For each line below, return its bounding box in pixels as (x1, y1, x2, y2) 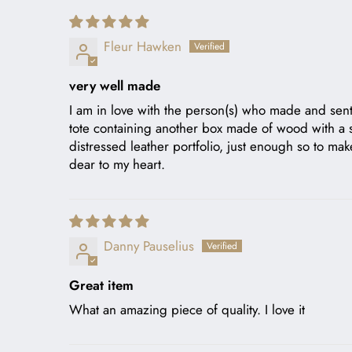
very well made (69, 75, 160, 95)
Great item (69, 275, 134, 295)
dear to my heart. (69, 154, 165, 174)
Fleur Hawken (104, 36, 181, 56)
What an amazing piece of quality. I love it (69, 299, 305, 319)
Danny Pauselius (104, 236, 194, 255)
